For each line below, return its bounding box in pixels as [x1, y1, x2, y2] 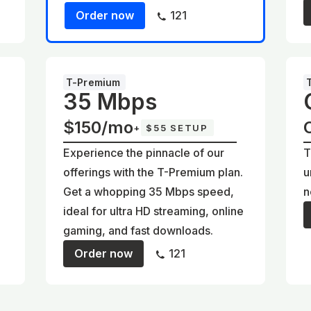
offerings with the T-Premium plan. [63, 165, 244, 179]
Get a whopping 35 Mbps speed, [63, 185, 235, 199]
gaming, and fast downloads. [63, 224, 214, 237]
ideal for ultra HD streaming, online [63, 204, 244, 218]
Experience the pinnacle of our [63, 146, 225, 160]
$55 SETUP [146, 122, 208, 133]
